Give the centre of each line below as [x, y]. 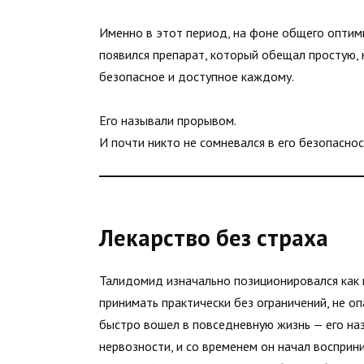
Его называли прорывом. [168, 121]
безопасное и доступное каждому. [197, 76]
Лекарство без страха [214, 237]
